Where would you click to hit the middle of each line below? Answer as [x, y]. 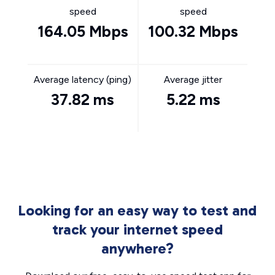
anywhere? [137, 248]
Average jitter [193, 79]
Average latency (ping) [83, 79]
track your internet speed [137, 229]
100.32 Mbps [193, 31]
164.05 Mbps [83, 31]
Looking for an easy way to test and [137, 210]
